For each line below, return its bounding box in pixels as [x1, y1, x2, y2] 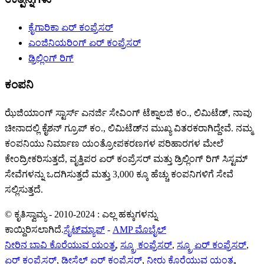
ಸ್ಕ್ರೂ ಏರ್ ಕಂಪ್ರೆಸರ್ [177, 240, 246, 250]
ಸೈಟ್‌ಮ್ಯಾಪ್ [64, 225, 105, 235]
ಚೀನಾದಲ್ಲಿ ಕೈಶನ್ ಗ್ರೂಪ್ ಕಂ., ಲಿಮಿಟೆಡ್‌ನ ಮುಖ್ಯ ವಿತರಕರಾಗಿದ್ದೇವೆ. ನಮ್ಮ [5, 123, 253, 134]
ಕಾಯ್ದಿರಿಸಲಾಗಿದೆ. [5, 225, 64, 235]
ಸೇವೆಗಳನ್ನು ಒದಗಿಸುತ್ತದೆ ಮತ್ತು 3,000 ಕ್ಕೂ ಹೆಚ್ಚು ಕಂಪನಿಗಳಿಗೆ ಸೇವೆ [5, 169, 233, 180]
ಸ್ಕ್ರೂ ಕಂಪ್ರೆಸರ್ [120, 240, 172, 250]
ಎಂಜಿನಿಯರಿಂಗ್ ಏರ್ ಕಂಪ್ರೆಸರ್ [28, 37, 141, 48]
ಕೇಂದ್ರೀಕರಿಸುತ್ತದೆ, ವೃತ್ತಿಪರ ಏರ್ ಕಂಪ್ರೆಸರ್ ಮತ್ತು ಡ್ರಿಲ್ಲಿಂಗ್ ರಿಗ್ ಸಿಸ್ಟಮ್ [5, 154, 247, 164]
